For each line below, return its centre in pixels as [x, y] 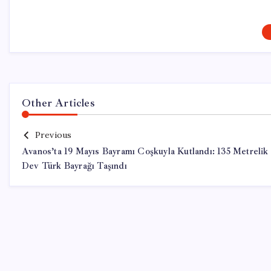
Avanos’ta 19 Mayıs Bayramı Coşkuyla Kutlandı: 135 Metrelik [145, 152]
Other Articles [58, 103]
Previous [53, 135]
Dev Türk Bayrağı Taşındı [74, 166]
